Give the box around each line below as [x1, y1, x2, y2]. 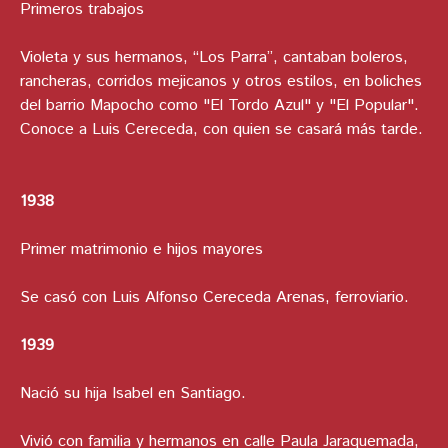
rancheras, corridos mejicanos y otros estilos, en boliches [20, 70, 422, 94]
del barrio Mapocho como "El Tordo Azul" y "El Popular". [20, 94, 419, 118]
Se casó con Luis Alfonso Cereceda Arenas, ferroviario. [20, 286, 414, 310]
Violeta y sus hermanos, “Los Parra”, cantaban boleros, [20, 46, 408, 70]
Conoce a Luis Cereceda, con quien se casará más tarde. [20, 118, 423, 142]
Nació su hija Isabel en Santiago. [20, 382, 251, 406]
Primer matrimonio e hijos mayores [20, 238, 263, 262]
